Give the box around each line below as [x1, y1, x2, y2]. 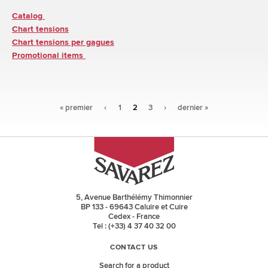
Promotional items [12, 51, 86, 60]
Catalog [12, 11, 42, 20]
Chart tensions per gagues [12, 38, 114, 47]
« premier [59, 103, 93, 113]
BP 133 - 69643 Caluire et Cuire [80, 202, 188, 212]
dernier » [178, 103, 209, 113]
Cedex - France [108, 211, 160, 221]
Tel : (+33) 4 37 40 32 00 [92, 221, 176, 231]
